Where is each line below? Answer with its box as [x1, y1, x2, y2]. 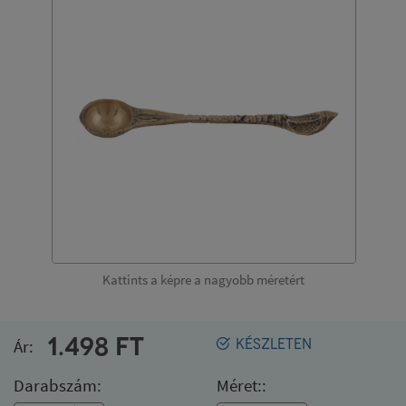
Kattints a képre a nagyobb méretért [101, 271, 304, 288]
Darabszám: [14, 374, 101, 396]
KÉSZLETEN [236, 335, 312, 353]
